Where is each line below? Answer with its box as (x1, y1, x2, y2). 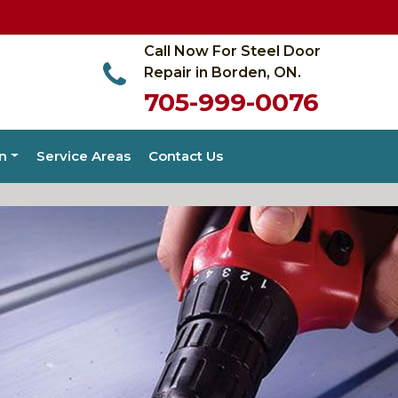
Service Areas (36, 147, 131, 164)
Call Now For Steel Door (144, 43, 321, 60)
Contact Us (148, 147, 224, 164)
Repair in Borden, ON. (144, 64, 301, 81)
